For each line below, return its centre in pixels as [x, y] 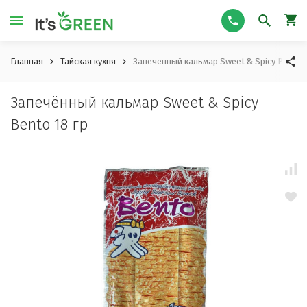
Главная [27, 61]
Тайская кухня [88, 61]
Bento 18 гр [49, 124]
